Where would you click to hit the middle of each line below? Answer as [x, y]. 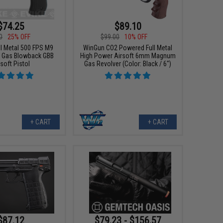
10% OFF [136, 37]
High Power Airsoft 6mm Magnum [128, 56]
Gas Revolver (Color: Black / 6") [128, 64]
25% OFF [19, 37]
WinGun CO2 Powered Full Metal [128, 48]
